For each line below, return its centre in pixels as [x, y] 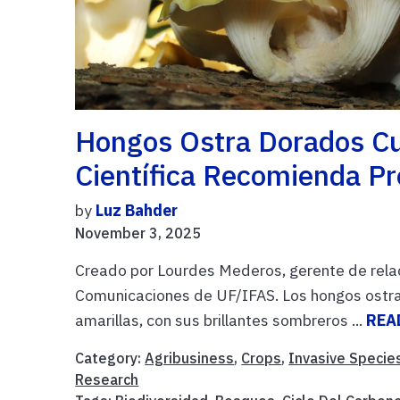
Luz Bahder [137, 210]
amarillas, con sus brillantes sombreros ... [221, 320]
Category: [110, 358]
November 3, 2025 [138, 233]
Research [107, 379]
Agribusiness [190, 358]
